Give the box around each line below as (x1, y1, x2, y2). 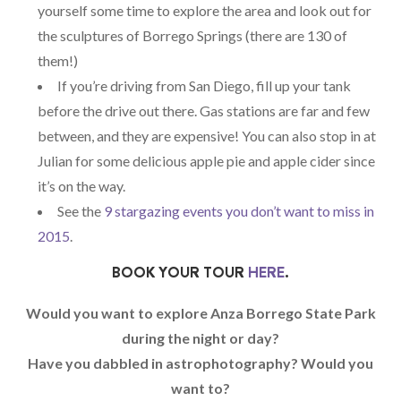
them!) (38, 51, 79, 69)
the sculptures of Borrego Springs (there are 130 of (38, 26, 348, 44)
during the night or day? (122, 328, 279, 346)
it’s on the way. (38, 176, 126, 194)
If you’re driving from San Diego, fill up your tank (57, 76, 352, 94)
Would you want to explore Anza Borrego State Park (25, 303, 376, 321)
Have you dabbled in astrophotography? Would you (28, 354, 373, 371)
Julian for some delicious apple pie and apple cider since (38, 151, 376, 169)
